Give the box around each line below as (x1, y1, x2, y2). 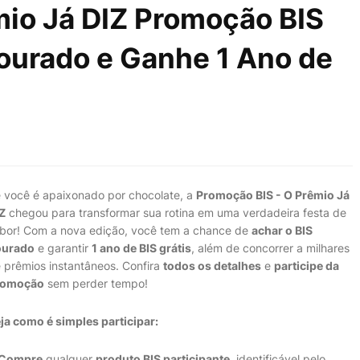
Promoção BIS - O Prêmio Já (196, 188, 350, 202)
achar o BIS (252, 223, 313, 237)
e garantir (35, 241, 92, 255)
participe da (274, 259, 339, 272)
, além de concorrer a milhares (191, 241, 350, 255)
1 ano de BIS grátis (92, 241, 191, 255)
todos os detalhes (163, 259, 261, 272)
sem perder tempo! (44, 276, 148, 290)
